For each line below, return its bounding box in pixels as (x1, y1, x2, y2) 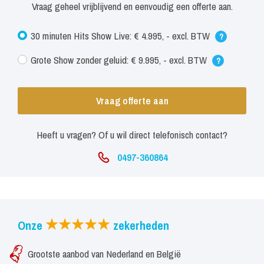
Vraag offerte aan (95, 94, 169, 108)
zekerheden (110, 217, 169, 234)
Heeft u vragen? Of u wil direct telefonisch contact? (37, 128, 227, 142)
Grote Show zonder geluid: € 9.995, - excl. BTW (31, 53, 209, 67)
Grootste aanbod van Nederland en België (28, 247, 181, 261)
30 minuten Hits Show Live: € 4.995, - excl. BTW (31, 29, 212, 43)
